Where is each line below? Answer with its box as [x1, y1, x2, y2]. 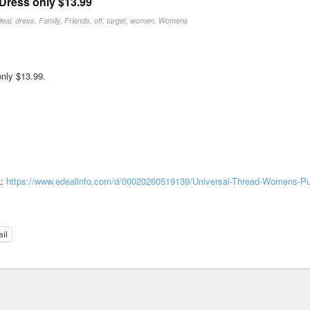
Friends [64, 15, 91, 26]
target [107, 15, 127, 26]
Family [39, 15, 61, 26]
